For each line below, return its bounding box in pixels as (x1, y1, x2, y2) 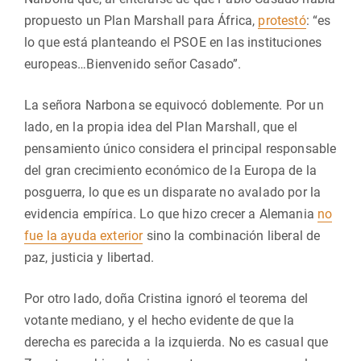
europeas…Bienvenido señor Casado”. (24, 56, 242, 72)
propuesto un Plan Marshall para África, (24, 13, 259, 28)
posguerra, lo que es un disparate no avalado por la (24, 185, 322, 200)
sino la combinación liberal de (143, 228, 321, 243)
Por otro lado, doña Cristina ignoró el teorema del (24, 291, 309, 306)
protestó (258, 13, 306, 28)
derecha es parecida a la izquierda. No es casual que (24, 334, 329, 350)
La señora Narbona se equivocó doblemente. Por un (24, 98, 324, 113)
